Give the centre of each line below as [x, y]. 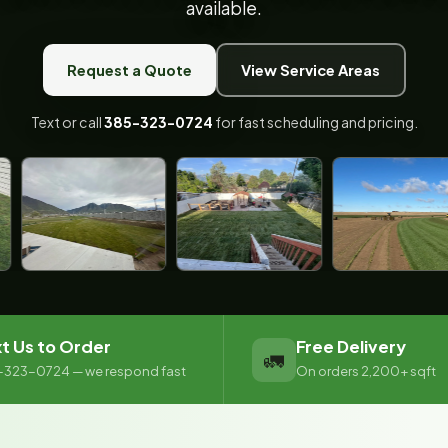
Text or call [67, 122]
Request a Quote [129, 69]
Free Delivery [351, 347]
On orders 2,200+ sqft [366, 371]
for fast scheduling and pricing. [315, 122]
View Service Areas [310, 69]
